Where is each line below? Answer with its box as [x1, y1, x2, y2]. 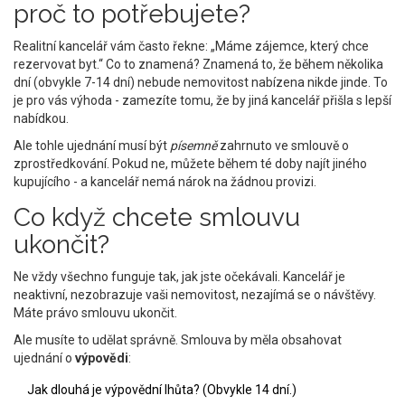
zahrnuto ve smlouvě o [217, 138, 349, 154]
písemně [170, 138, 217, 154]
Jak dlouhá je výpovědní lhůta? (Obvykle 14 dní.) [27, 382, 297, 398]
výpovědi [75, 351, 128, 366]
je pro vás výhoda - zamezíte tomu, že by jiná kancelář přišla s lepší [14, 93, 391, 108]
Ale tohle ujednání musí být [14, 138, 170, 154]
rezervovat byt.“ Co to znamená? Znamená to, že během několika [14, 57, 383, 72]
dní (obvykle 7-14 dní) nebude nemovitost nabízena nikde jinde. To [14, 75, 388, 90]
